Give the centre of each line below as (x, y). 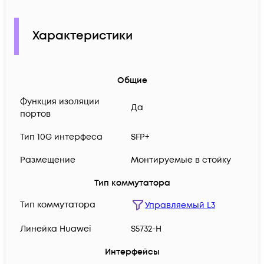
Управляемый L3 (180, 205)
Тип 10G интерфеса (61, 137)
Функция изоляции (60, 102)
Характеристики (82, 36)
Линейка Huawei (56, 229)
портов (35, 114)
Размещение (48, 160)
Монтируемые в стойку (181, 160)
